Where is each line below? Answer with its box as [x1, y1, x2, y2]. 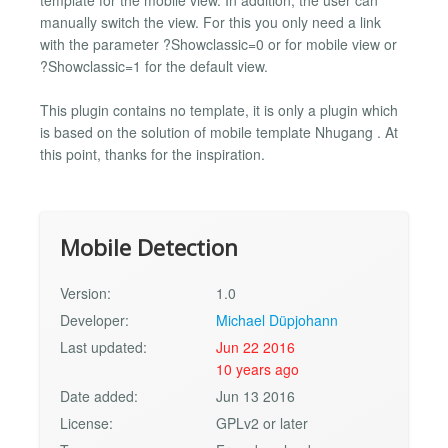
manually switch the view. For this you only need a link [40, 11, 381, 32]
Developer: [60, 309, 129, 330]
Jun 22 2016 [216, 336, 296, 357]
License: [60, 412, 113, 433]
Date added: [60, 385, 138, 406]
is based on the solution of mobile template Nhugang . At [40, 122, 398, 143]
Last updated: [60, 336, 147, 357]
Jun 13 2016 [216, 385, 296, 406]
